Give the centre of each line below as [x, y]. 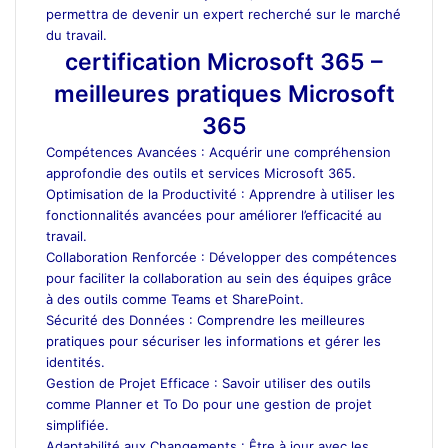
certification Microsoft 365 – [224, 61]
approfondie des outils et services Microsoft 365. [201, 172]
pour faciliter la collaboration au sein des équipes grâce [219, 277]
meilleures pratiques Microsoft [224, 93]
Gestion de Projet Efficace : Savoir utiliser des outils [208, 382]
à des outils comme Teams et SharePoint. [175, 298]
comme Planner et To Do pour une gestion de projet [209, 403]
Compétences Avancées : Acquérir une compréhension [218, 151]
